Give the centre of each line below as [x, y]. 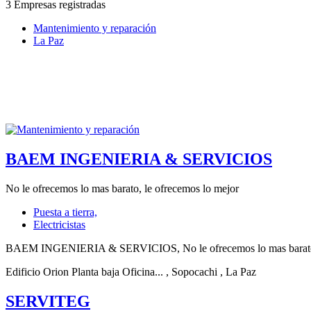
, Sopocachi [192, 272]
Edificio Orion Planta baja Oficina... [84, 272]
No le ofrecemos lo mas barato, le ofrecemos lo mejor [122, 189]
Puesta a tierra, [65, 212]
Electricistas [59, 225]
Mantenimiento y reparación [95, 28]
